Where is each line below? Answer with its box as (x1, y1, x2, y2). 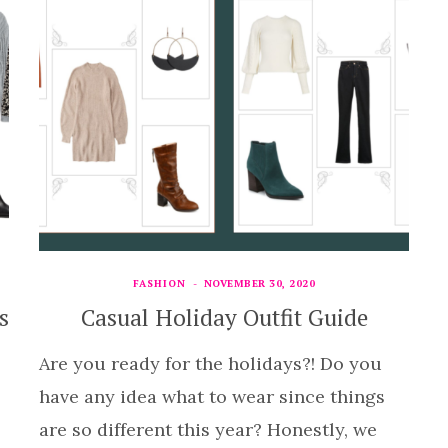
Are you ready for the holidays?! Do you (39, 351, 382, 375)
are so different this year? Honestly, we (39, 417, 377, 441)
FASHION (132, 276, 186, 290)
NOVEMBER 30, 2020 (203, 276, 316, 290)
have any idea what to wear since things (39, 384, 385, 408)
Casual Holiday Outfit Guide (80, 301, 368, 333)
